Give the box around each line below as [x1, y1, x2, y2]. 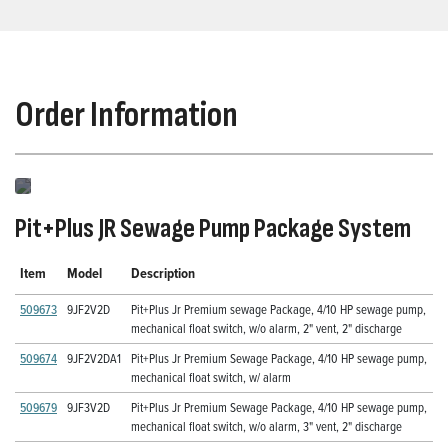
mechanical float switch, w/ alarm [131, 368, 291, 387]
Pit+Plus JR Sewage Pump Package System [15, 213, 411, 246]
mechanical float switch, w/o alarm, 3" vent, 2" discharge [131, 417, 402, 436]
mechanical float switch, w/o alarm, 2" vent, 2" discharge [131, 319, 402, 338]
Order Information [15, 94, 238, 138]
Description [131, 263, 195, 284]
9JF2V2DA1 [67, 349, 121, 368]
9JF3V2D [67, 398, 110, 417]
